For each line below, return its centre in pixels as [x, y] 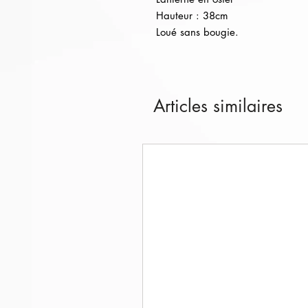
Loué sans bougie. [197, 32]
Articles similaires [218, 106]
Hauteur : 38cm [192, 15]
